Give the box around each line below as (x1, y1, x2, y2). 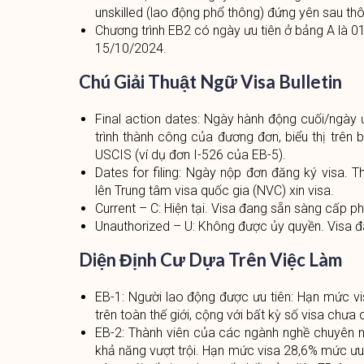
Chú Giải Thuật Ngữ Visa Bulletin (78, 71, 342, 93)
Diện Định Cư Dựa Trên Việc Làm (78, 249, 342, 271)
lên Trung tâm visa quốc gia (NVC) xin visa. (94, 183, 334, 198)
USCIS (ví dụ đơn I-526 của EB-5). (94, 147, 286, 162)
